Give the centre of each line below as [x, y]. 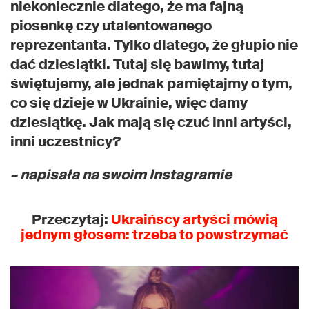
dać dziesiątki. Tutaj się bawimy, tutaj [137, 64]
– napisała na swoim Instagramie [121, 175]
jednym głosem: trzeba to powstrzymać [154, 235]
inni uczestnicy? [67, 142]
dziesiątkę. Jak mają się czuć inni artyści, [151, 122]
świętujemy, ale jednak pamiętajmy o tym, [151, 84]
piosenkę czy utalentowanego [111, 26]
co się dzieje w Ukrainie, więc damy [129, 103]
